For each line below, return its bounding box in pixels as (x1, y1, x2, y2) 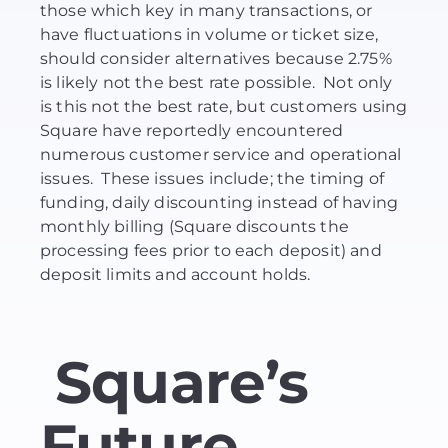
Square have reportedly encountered (40, 121, 344, 141)
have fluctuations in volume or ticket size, (40, 25, 378, 45)
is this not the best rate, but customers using (40, 97, 408, 117)
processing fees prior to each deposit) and (40, 241, 382, 261)
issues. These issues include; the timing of (40, 169, 385, 189)
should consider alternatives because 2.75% (40, 49, 392, 69)
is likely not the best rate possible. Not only (40, 73, 393, 93)
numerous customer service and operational (40, 145, 402, 165)
